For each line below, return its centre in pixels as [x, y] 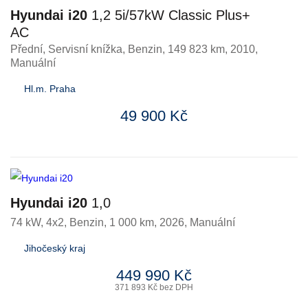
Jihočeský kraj [55, 248]
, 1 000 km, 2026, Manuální [169, 222]
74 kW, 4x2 [37, 222]
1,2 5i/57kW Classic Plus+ [169, 15]
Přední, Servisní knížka [66, 49]
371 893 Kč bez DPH [154, 287]
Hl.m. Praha [50, 89]
